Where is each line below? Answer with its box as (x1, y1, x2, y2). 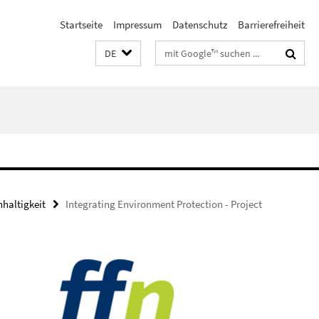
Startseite (60, 18, 103, 31)
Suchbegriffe (156, 43, 212, 57)
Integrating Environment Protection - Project (66, 197, 262, 211)
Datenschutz (172, 18, 227, 31)
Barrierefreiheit (238, 18, 305, 31)
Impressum (113, 18, 162, 31)
